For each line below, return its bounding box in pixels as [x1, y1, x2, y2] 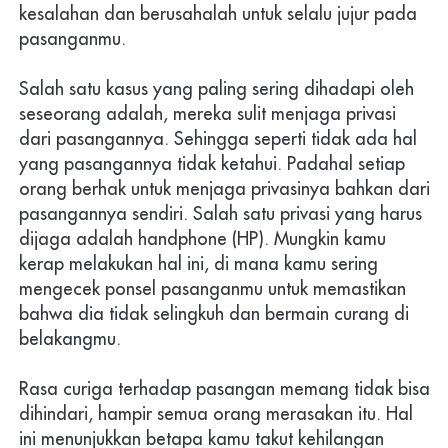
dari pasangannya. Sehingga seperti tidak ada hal [19, 126, 417, 150]
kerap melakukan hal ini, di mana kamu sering [19, 251, 378, 275]
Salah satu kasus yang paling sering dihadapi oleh [19, 76, 414, 100]
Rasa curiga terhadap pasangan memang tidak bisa [19, 376, 430, 400]
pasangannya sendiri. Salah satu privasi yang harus [19, 201, 422, 225]
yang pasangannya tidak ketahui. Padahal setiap [19, 151, 405, 175]
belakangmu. [19, 326, 121, 350]
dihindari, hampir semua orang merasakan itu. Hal [19, 401, 413, 425]
